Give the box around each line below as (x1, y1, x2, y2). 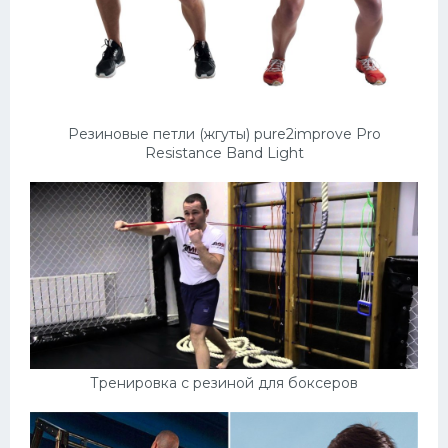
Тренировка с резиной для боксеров (90, 374, 358, 393)
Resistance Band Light (144, 143, 304, 162)
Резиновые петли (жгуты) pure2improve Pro (67, 124, 381, 143)
